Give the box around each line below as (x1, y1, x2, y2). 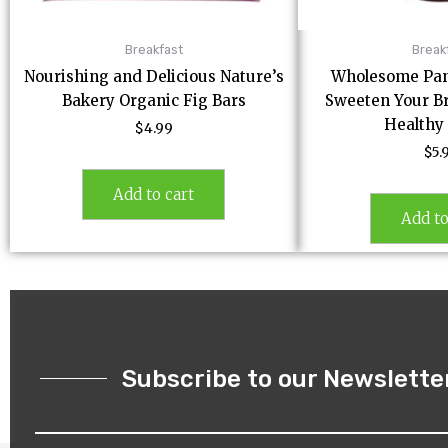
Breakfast (124, 42, 183, 58)
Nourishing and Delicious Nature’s (23, 66, 284, 86)
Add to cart (113, 185, 195, 205)
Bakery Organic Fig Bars (61, 90, 246, 110)
